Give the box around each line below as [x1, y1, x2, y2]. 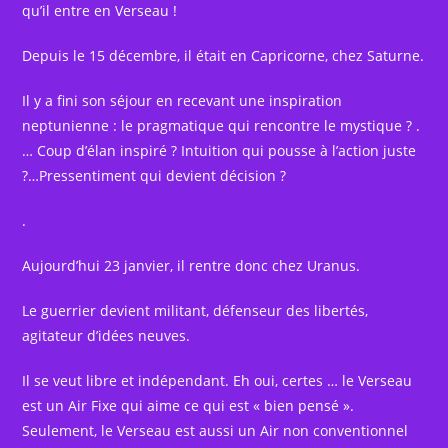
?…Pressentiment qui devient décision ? [22, 166, 287, 186]
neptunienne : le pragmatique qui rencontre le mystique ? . [22, 116, 421, 136]
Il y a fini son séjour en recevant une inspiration [22, 91, 343, 111]
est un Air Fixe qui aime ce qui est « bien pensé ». [22, 396, 355, 416]
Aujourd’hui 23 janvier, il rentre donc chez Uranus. [22, 256, 361, 276]
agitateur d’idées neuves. [22, 326, 191, 346]
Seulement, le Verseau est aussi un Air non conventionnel [22, 421, 409, 441]
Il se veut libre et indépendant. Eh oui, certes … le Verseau [22, 371, 413, 391]
